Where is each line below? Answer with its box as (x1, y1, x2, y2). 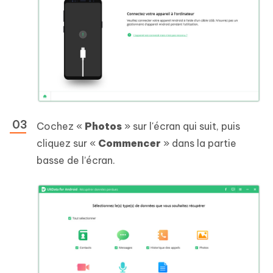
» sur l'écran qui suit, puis (122, 120, 240, 133)
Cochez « (37, 120, 85, 133)
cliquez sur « (37, 137, 98, 150)
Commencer (98, 137, 161, 150)
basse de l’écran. (37, 154, 115, 167)
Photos (85, 120, 122, 133)
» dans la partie (161, 137, 236, 150)
